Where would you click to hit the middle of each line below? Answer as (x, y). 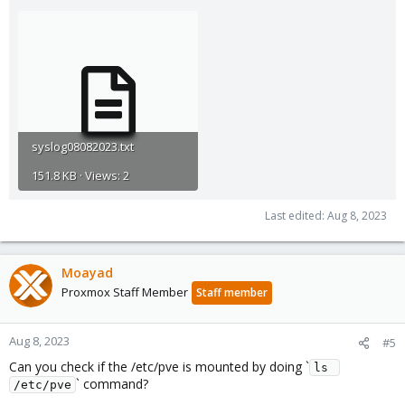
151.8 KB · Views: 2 (80, 175)
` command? (112, 384)
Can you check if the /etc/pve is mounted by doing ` (159, 367)
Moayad (87, 273)
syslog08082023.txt (83, 146)
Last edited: (296, 216)
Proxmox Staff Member (125, 292)
